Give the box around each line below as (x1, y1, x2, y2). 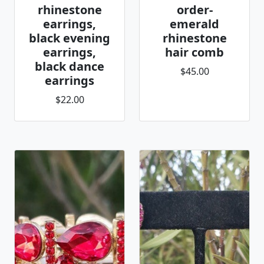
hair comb (165, 44, 224, 60)
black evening (29, 30, 110, 46)
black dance (35, 58, 104, 74)
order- (176, 2, 213, 18)
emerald (170, 16, 219, 32)
